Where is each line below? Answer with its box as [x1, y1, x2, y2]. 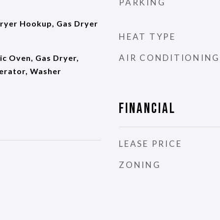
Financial [119, 100, 176, 117]
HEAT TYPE [119, 31, 176, 42]
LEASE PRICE [119, 138, 182, 149]
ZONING [119, 160, 161, 170]
